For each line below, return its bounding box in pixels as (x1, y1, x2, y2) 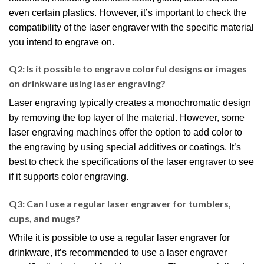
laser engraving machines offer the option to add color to (9, 127, 242, 138)
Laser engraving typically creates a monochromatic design (9, 98, 251, 108)
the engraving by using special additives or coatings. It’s (9, 142, 241, 153)
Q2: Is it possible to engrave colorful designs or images (9, 63, 247, 75)
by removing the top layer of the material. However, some (9, 113, 245, 123)
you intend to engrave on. (9, 37, 114, 47)
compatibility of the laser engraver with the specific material (9, 22, 254, 32)
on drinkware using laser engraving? (9, 78, 166, 90)
